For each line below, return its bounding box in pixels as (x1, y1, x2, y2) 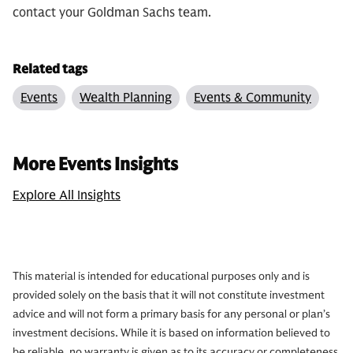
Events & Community (194, 90, 311, 106)
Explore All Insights (13, 188, 121, 203)
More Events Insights (13, 154, 178, 175)
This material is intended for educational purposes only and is (13, 269, 310, 283)
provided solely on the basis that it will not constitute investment (13, 288, 325, 302)
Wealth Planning (80, 90, 172, 106)
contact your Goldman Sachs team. (13, 5, 211, 20)
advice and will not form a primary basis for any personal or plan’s (13, 307, 330, 321)
